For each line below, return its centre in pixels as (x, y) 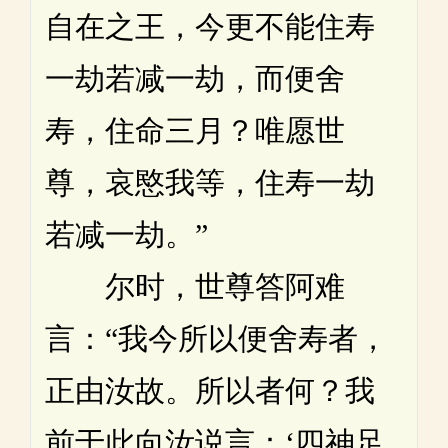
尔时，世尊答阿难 (195, 286)
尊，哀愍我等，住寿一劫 (210, 182)
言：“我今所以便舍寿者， (216, 338)
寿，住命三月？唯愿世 (195, 130)
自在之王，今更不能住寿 (210, 26)
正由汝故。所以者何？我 (210, 390)
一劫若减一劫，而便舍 (195, 78)
